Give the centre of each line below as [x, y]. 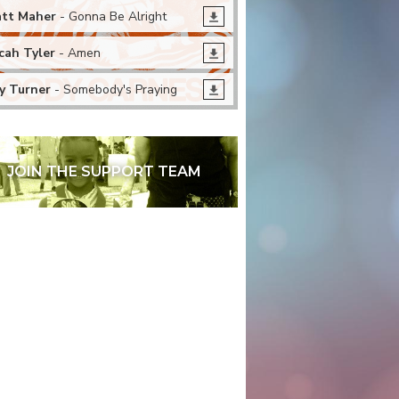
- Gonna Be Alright [112, 16]
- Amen [78, 53]
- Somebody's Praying [114, 89]
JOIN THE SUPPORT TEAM [105, 172]
